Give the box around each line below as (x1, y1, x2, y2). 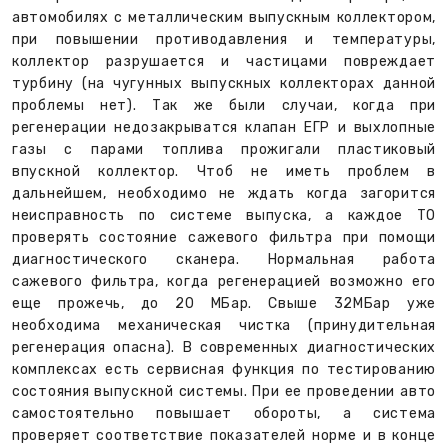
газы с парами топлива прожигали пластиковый (12, 141, 436, 159)
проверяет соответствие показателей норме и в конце (12, 427, 436, 445)
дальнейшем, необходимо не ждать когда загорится (12, 185, 436, 203)
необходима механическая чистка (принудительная (12, 317, 436, 335)
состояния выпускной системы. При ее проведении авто (12, 383, 436, 401)
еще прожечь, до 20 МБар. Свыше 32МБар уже (12, 295, 436, 313)
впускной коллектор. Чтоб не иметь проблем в (12, 163, 436, 181)
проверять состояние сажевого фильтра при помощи (12, 229, 436, 247)
